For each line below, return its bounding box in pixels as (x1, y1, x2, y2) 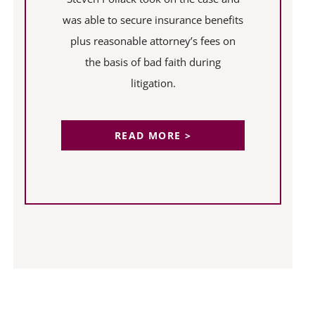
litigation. (130, 75, 176, 90)
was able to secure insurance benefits (63, 12, 244, 27)
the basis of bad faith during (85, 54, 221, 69)
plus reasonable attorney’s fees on (70, 33, 236, 48)
